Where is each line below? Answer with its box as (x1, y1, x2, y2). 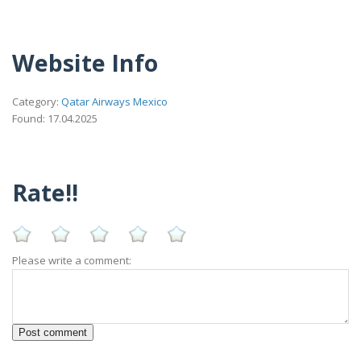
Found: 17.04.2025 (12, 111, 98, 127)
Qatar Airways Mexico (61, 94, 168, 110)
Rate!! (12, 176, 78, 209)
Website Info (12, 46, 158, 78)
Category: (12, 94, 61, 110)
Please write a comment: (12, 252, 131, 268)
